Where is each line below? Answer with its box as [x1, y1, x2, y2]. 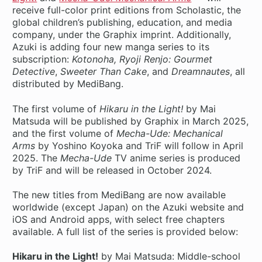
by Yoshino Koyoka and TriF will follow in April [35, 139, 244, 151]
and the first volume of [12, 127, 117, 139]
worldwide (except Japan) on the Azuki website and [12, 201, 244, 213]
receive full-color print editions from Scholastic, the [12, 4, 242, 16]
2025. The [12, 151, 61, 164]
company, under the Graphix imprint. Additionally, [12, 29, 232, 41]
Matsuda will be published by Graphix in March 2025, [12, 115, 249, 127]
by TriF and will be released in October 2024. [12, 164, 212, 176]
